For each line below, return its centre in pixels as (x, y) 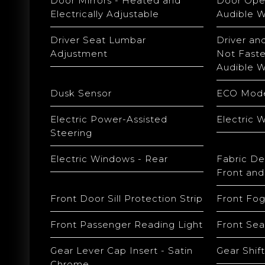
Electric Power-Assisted (109, 119)
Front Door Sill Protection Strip (127, 198)
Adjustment (79, 54)
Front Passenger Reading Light (127, 224)
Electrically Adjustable (105, 14)
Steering (71, 133)
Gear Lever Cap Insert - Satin (122, 251)
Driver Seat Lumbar (98, 40)
